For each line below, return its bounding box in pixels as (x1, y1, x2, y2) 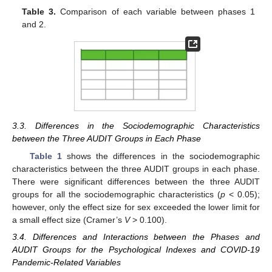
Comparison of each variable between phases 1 (56, 6, 255, 16)
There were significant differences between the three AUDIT (12, 176, 260, 186)
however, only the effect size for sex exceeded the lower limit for (12, 202, 260, 212)
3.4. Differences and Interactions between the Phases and (12, 231, 260, 242)
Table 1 (29, 151, 62, 161)
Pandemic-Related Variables (12, 257, 121, 267)
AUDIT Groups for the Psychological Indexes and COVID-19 (12, 244, 260, 254)
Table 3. (22, 6, 56, 16)
